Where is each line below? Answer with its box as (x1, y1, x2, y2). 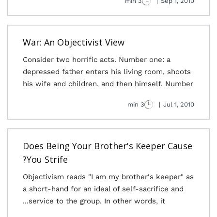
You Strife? (27, 154, 68, 165)
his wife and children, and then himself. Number (23, 79, 193, 88)
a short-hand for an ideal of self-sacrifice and (23, 185, 184, 193)
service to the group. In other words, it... (29, 197, 165, 205)
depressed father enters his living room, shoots (23, 67, 191, 76)
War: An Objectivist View (23, 36, 124, 48)
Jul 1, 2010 (163, 101, 194, 108)
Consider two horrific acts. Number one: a (23, 55, 170, 64)
